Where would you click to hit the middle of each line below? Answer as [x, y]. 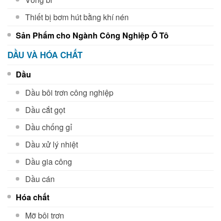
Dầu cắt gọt [45, 110]
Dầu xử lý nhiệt [52, 144]
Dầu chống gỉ [49, 127]
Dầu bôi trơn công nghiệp [69, 92]
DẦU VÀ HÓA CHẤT [45, 55]
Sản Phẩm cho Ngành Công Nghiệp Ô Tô [92, 35]
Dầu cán [40, 179]
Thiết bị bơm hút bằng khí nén [77, 17]
